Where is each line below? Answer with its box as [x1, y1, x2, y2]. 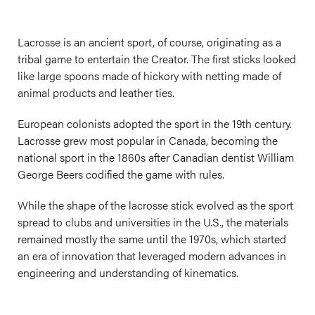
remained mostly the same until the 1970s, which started [18, 231, 286, 247]
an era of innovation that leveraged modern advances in [18, 247, 286, 264]
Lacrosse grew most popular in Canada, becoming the [18, 132, 278, 148]
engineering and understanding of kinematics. [18, 264, 238, 281]
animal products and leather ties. [18, 84, 174, 101]
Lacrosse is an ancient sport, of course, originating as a [18, 34, 281, 50]
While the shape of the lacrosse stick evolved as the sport [18, 197, 293, 213]
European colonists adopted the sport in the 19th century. [18, 115, 292, 131]
